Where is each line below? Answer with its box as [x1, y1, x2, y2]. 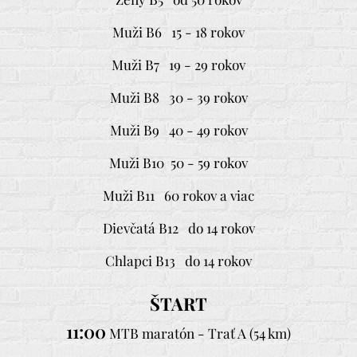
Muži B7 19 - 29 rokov [112, 55, 245, 73]
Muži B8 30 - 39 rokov [109, 88, 248, 106]
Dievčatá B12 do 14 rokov [102, 218, 255, 237]
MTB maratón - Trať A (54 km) [106, 324, 291, 342]
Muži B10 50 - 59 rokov [109, 153, 248, 171]
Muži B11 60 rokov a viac [103, 186, 254, 204]
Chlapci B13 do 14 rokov [105, 251, 252, 269]
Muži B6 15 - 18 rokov [112, 22, 245, 41]
